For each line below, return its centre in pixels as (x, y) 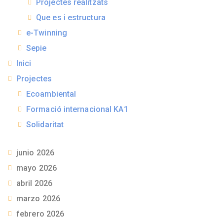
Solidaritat (45, 125)
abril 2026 (34, 184)
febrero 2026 (40, 214)
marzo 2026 (38, 199)
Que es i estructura (71, 18)
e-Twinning (47, 33)
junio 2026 (35, 153)
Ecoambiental (51, 94)
